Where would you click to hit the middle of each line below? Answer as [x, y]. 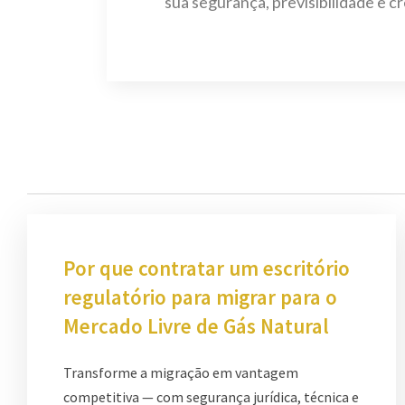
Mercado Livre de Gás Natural [196, 325]
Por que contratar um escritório [207, 268]
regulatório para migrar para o [200, 297]
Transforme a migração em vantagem [181, 372]
